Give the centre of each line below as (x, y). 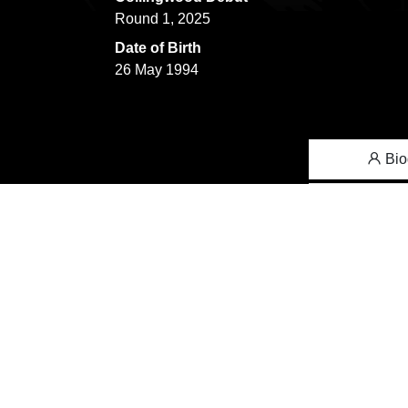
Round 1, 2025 (163, 19)
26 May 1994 (157, 70)
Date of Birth (158, 48)
